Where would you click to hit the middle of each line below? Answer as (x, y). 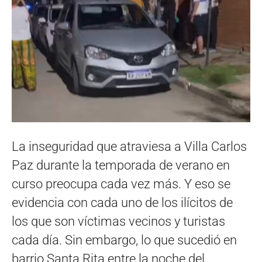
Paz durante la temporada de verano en (121, 165)
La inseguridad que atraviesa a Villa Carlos (129, 146)
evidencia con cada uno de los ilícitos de (122, 202)
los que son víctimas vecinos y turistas (118, 221)
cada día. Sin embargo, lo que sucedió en (124, 240)
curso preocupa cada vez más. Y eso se (121, 184)
